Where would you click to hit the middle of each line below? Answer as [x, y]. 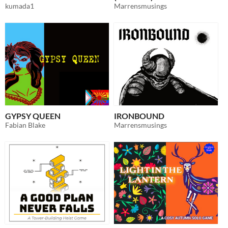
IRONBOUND [139, 116]
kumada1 [20, 6]
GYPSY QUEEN [33, 116]
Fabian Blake [25, 125]
